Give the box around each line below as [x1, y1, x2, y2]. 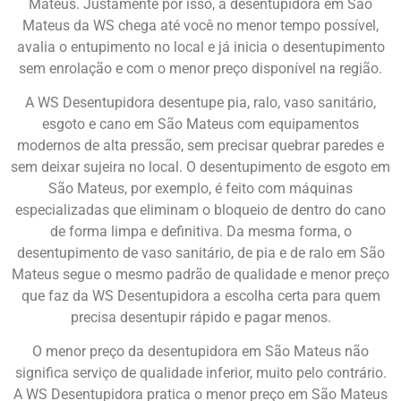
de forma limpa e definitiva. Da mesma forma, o [49, 223, 352, 241]
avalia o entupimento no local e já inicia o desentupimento [16, 38, 385, 55]
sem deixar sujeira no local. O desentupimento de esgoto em [11, 158, 390, 176]
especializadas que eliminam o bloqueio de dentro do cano [15, 201, 386, 219]
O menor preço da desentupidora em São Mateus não [32, 343, 369, 361]
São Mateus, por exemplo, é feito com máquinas [48, 180, 353, 198]
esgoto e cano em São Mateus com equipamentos [42, 115, 359, 133]
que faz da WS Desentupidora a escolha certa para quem [21, 287, 380, 305]
